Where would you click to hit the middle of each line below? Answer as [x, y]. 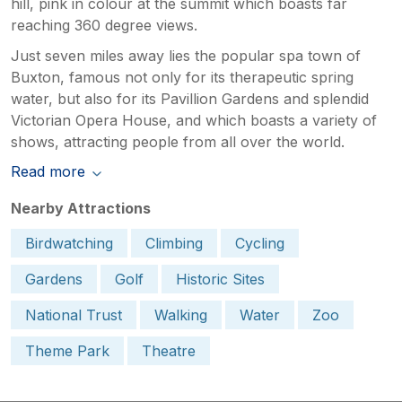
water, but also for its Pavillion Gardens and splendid [190, 98]
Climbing [174, 243]
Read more [48, 171]
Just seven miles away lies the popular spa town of [186, 55]
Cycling [260, 243]
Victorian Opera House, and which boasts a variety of [194, 120]
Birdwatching [69, 243]
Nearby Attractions [81, 208]
